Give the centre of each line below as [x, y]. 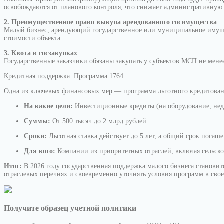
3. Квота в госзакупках [41, 53]
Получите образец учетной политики [70, 208]
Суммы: [37, 121]
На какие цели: [48, 106]
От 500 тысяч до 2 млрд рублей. [99, 121]
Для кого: [40, 151]
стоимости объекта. [33, 38]
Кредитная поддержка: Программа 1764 [64, 76]
